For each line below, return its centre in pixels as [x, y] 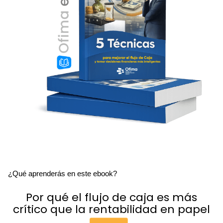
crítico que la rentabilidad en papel [111, 210]
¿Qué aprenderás [37, 174]
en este [80, 174]
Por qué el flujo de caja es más [111, 198]
